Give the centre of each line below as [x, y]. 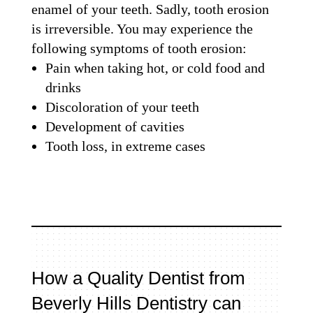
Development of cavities [115, 126]
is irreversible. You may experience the [142, 28]
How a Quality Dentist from [138, 278]
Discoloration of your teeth [122, 107]
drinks [63, 87]
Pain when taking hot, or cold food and [155, 67]
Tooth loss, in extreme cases [125, 146]
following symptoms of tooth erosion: [140, 48]
